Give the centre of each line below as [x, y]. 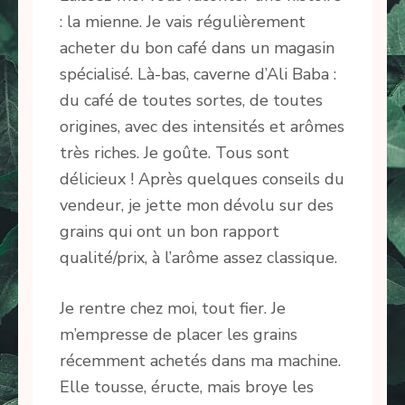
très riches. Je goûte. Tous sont [174, 153]
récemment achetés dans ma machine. [200, 361]
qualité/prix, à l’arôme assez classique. [198, 258]
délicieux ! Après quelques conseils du [202, 179]
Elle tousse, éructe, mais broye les [187, 387]
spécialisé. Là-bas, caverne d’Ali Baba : [198, 75]
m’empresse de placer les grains [179, 335]
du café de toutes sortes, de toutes [191, 101]
